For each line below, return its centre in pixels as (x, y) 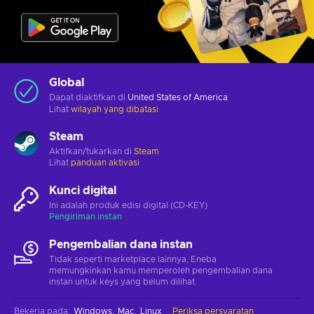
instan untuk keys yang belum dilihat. (123, 281)
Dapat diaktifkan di (88, 97)
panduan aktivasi (105, 162)
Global (67, 82)
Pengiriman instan (86, 216)
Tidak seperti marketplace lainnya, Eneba (133, 259)
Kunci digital (83, 190)
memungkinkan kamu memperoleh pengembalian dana (161, 270)
